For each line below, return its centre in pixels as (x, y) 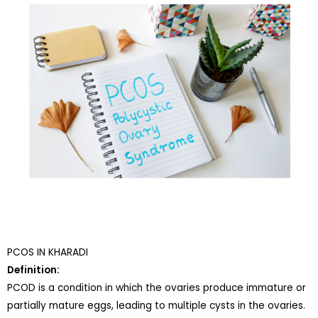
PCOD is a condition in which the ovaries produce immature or (157, 288)
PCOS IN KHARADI (48, 253)
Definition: (33, 270)
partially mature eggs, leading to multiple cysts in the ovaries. (156, 306)
